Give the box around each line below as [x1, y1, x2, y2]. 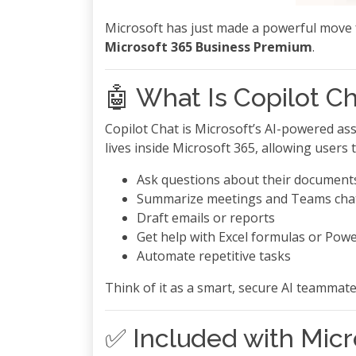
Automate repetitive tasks [137, 247, 291, 265]
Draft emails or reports [137, 209, 275, 226]
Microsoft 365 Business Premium [105, 38, 312, 56]
